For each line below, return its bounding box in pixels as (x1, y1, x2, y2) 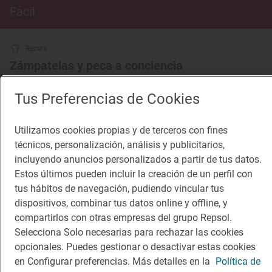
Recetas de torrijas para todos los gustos (10, 75, 143, 84)
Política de (216, 256, 260, 267)
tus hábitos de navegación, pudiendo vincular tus (15, 183, 224, 194)
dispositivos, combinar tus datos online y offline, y (15, 197, 228, 209)
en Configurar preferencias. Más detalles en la (15, 256, 212, 267)
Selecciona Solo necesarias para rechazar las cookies (15, 226, 243, 238)
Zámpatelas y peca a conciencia (10, 58, 183, 73)
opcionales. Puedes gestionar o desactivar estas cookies (15, 241, 256, 253)
